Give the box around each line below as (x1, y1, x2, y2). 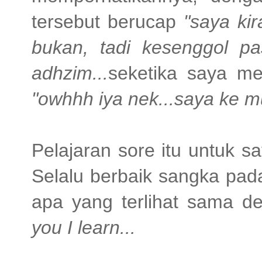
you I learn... (32, 217, 136, 239)
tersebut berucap (32, 11, 184, 33)
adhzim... (32, 63, 108, 84)
